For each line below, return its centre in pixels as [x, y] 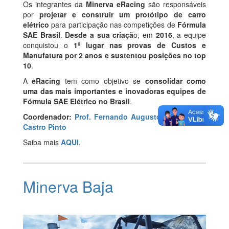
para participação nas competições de [112, 25]
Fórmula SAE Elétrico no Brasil [76, 101]
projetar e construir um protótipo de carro [123, 15]
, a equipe [189, 35]
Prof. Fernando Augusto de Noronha [140, 117]
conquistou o [45, 45]
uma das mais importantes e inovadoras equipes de [114, 91]
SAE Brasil [42, 35]
